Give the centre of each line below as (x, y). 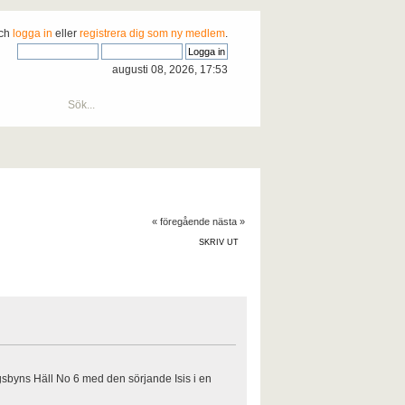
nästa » (228, 221)
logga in (33, 33)
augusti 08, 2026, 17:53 (170, 69)
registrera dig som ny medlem (153, 33)
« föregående (180, 221)
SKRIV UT (218, 242)
